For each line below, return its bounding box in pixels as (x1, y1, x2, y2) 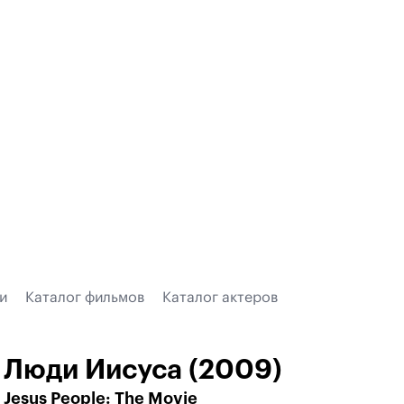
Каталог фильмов (25, 290, 144, 305)
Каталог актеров (162, 290, 278, 305)
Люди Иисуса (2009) (4, 356, 282, 383)
